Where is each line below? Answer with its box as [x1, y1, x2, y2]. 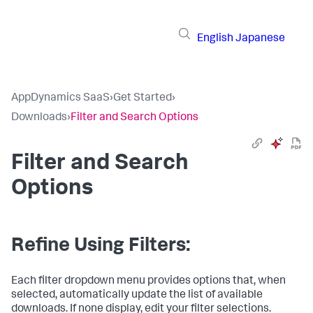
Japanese [235, 33, 285, 45]
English [197, 33, 233, 45]
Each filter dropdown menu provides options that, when [11, 276, 286, 287]
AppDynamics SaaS [11, 93, 110, 104]
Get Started [113, 93, 172, 104]
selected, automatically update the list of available [11, 290, 263, 301]
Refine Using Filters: [11, 237, 191, 256]
